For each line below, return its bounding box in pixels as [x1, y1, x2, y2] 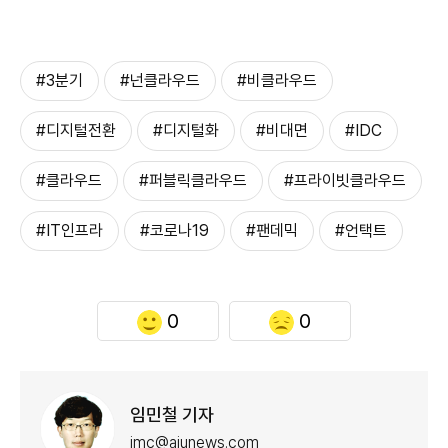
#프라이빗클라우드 [284, 171, 406, 191]
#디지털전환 [36, 121, 116, 141]
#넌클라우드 [120, 71, 200, 91]
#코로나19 [140, 221, 209, 241]
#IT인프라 [36, 221, 103, 241]
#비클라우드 [237, 71, 317, 91]
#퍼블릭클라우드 [139, 171, 247, 191]
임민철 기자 [130, 403, 214, 425]
